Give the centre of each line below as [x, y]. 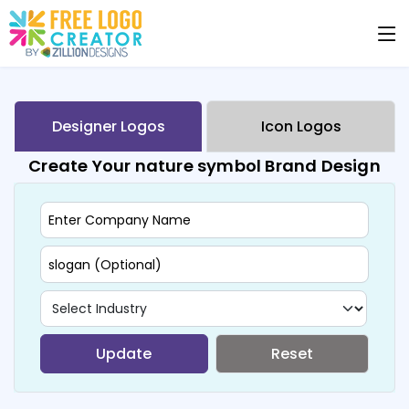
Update [124, 353]
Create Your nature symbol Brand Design [204, 166]
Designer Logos [108, 126]
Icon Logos [301, 126]
